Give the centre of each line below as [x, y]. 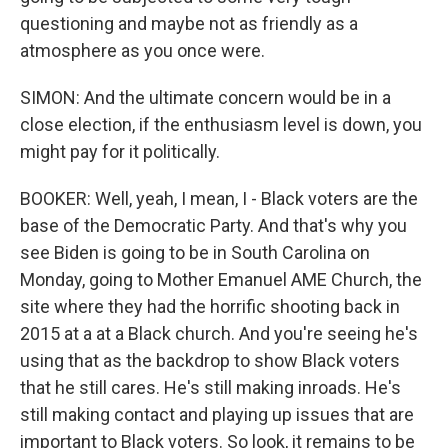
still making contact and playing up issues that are [217, 414]
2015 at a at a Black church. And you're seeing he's [219, 333]
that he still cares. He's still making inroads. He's [210, 387]
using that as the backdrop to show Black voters [210, 360]
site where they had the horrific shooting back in [210, 306]
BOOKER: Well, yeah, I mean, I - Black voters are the [219, 198]
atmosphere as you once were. [142, 50]
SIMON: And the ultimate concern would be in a [205, 97]
